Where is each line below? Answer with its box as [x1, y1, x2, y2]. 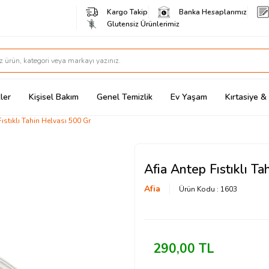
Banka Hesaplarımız [179, 7, 247, 17]
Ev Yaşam [171, 91, 207, 103]
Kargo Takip [107, 7, 148, 17]
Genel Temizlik [97, 91, 153, 103]
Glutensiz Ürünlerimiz [107, 19, 180, 29]
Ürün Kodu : [179, 184, 220, 194]
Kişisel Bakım [29, 91, 79, 103]
